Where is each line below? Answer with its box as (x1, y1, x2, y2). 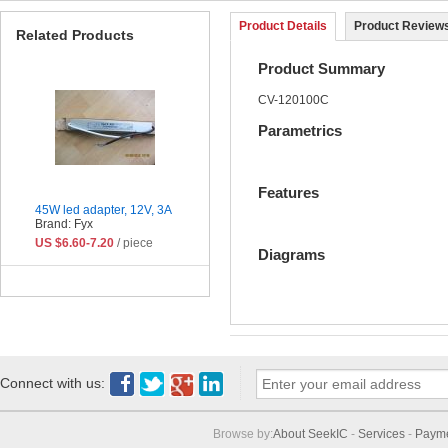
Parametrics (258, 122, 342, 140)
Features (258, 183, 319, 201)
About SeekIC (273, 426, 348, 441)
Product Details (239, 19, 327, 34)
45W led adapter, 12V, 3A (35, 203, 172, 218)
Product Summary (258, 60, 385, 78)
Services (358, 426, 405, 441)
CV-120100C (258, 92, 329, 107)
